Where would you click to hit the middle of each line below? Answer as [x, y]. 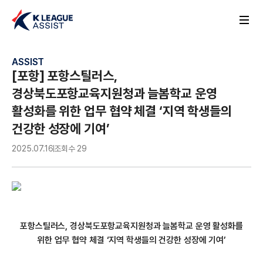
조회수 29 [70, 149]
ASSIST [28, 62]
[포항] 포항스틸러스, [64, 76]
